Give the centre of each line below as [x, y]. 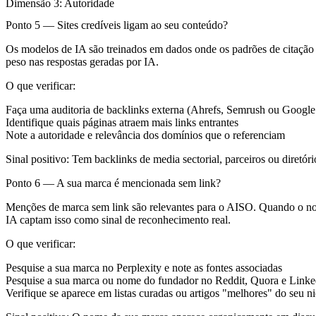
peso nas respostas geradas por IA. [82, 62]
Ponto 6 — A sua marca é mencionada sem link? [113, 183]
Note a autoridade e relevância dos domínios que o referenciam [145, 135]
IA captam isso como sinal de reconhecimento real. [118, 220]
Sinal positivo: [37, 159]
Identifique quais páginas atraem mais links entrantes [122, 123]
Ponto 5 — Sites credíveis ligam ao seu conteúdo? [117, 25]
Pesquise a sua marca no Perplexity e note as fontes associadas [144, 268]
